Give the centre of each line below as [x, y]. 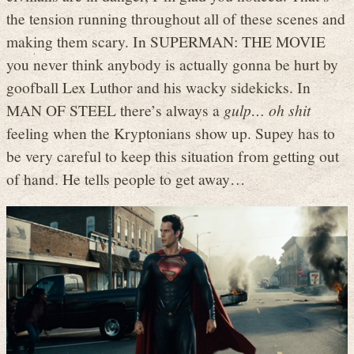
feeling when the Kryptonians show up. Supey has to [171, 133]
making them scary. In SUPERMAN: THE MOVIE [166, 41]
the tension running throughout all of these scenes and [176, 19]
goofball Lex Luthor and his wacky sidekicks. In [158, 87]
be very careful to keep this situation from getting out [173, 156]
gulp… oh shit [267, 110]
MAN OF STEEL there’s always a [115, 110]
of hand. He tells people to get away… [126, 179]
